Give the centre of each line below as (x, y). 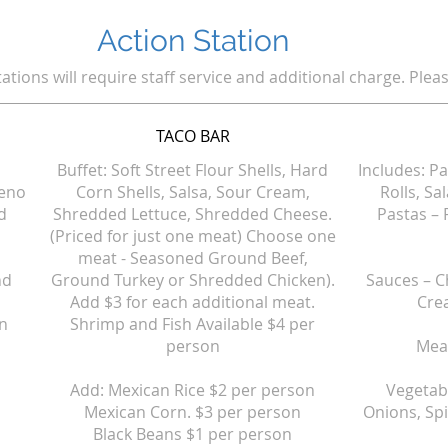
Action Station (193, 40)
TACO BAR (192, 136)
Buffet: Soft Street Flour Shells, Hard (193, 170)
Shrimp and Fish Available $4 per (193, 324)
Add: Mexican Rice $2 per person (193, 390)
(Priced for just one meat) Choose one (192, 236)
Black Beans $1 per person (193, 434)
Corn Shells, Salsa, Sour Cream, (192, 192)
